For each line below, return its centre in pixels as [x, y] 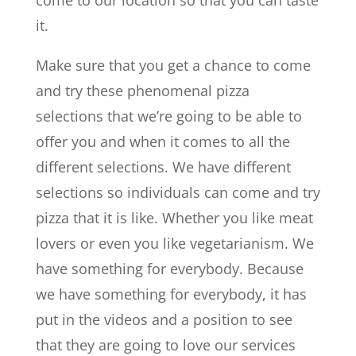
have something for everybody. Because [169, 268]
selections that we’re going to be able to [168, 116]
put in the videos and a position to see [164, 319]
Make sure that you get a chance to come [173, 65]
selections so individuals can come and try [178, 192]
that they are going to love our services [165, 344]
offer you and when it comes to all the [163, 141]
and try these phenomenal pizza [142, 90]
